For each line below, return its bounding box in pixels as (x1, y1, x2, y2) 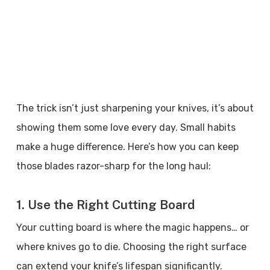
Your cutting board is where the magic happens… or (16, 222, 249, 233)
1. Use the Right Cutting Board (16, 197, 195, 212)
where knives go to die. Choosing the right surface (16, 241, 246, 253)
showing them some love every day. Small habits (16, 122, 236, 133)
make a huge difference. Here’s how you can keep (16, 141, 239, 152)
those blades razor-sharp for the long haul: (16, 160, 211, 172)
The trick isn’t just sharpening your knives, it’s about (16, 102, 254, 114)
